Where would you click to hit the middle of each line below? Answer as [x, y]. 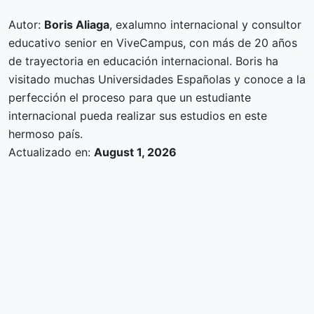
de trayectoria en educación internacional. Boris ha [143, 61]
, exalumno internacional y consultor [205, 25]
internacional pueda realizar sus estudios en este [138, 116]
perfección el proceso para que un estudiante [130, 97]
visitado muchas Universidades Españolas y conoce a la [157, 79]
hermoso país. [46, 134]
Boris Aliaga [77, 25]
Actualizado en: [51, 152]
